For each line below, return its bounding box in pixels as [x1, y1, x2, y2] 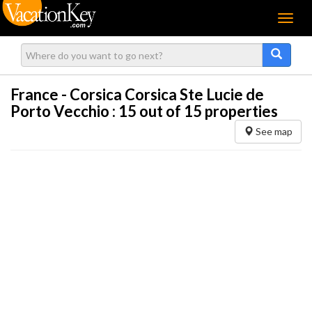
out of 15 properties [136, 102, 278, 120]
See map [253, 125, 292, 137]
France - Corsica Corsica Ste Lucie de [10, 85, 264, 104]
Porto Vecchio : [10, 102, 118, 120]
